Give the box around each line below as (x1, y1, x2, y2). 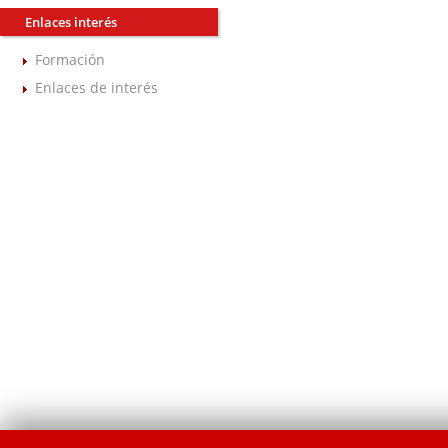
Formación (35, 49, 105, 69)
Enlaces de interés (35, 77, 158, 97)
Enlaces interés (25, 12, 117, 31)
